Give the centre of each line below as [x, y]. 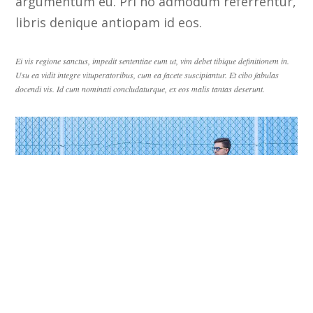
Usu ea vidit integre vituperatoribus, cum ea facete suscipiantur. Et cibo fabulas [147, 75]
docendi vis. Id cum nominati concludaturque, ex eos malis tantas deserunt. [140, 89]
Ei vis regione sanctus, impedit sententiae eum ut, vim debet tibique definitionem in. [153, 61]
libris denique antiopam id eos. [109, 23]
